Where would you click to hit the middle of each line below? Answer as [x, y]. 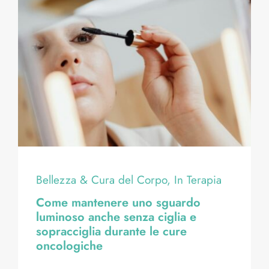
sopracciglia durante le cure [111, 231]
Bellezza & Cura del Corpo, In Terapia [128, 180]
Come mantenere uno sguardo [118, 202]
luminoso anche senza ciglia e [116, 217]
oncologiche [69, 246]
